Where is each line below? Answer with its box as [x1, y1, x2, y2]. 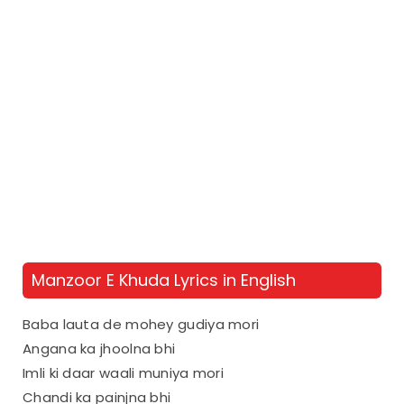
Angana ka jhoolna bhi [23, 338, 176, 358]
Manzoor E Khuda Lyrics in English [32, 268, 296, 291]
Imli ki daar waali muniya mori [23, 363, 224, 382]
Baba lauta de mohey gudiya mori [23, 314, 260, 334]
